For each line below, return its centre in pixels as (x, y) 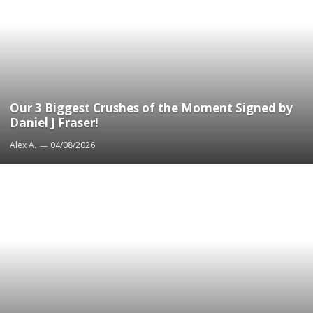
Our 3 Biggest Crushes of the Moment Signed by (151, 108)
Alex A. (23, 145)
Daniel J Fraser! (54, 122)
